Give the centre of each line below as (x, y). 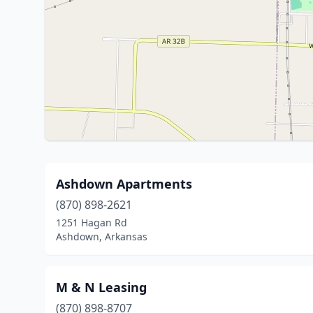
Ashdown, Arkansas (102, 236)
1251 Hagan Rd (92, 223)
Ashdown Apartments (124, 184)
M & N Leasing (101, 287)
